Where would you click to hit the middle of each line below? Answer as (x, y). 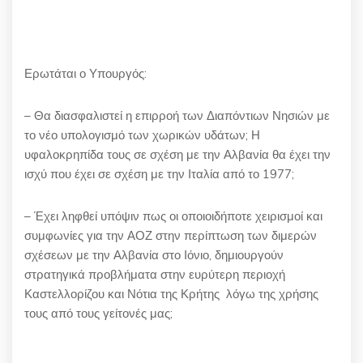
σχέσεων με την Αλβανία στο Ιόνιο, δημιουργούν (154, 254)
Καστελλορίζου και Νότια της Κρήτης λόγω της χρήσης (171, 293)
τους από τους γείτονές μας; (100, 313)
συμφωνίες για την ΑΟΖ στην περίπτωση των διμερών (171, 235)
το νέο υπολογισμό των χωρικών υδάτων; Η (142, 135)
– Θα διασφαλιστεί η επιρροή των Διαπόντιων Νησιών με (177, 115)
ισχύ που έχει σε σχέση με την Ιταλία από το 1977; (159, 173)
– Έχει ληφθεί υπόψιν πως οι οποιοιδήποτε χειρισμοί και (173, 216)
